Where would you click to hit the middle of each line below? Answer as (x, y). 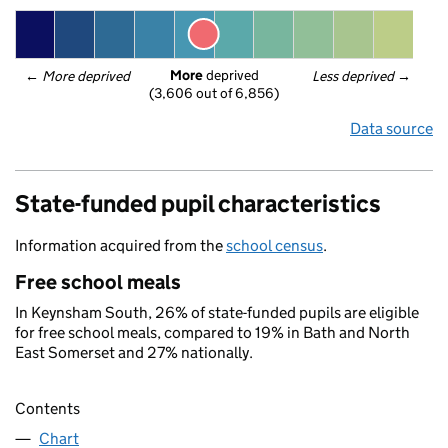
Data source (391, 128)
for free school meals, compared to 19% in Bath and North (212, 332)
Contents (47, 409)
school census (274, 245)
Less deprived (354, 76)
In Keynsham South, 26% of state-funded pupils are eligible (217, 312)
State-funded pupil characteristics (198, 203)
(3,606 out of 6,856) (214, 93)
